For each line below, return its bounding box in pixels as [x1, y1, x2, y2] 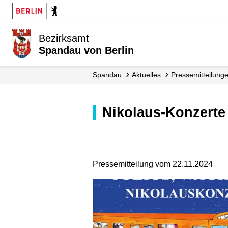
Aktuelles [136, 71, 161, 79]
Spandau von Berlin [39, 45, 134, 56]
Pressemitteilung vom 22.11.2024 [93, 159, 213, 168]
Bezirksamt [39, 33, 90, 44]
